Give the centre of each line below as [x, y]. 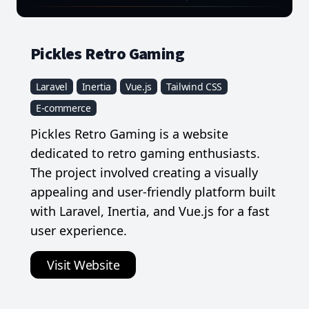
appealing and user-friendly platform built [153, 192]
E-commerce [63, 108]
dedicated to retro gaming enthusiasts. [145, 153]
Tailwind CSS [194, 87]
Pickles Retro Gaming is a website [129, 134]
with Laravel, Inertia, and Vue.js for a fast [150, 211]
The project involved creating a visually [144, 173]
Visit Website [83, 265]
